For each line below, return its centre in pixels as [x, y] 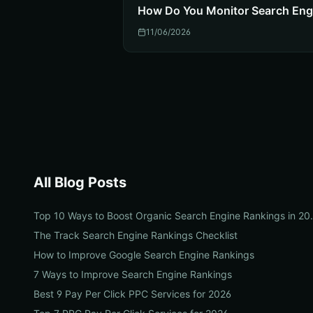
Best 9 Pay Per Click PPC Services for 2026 [132, 294]
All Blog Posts [80, 182]
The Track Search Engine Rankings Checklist [136, 235]
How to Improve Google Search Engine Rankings [144, 255]
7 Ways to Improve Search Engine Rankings [133, 274]
